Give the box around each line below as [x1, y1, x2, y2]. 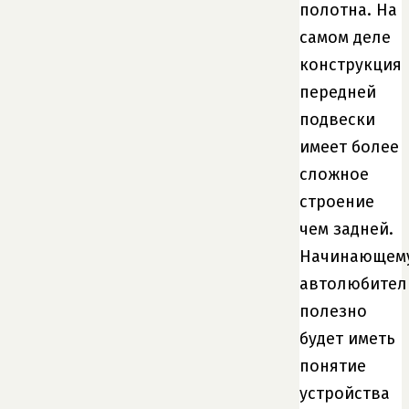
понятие [299, 355, 366, 376]
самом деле [299, 26, 391, 47]
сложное [299, 163, 369, 184]
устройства [299, 383, 390, 404]
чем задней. [299, 218, 393, 239]
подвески [299, 109, 375, 130]
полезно [299, 300, 367, 321]
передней [299, 81, 376, 102]
